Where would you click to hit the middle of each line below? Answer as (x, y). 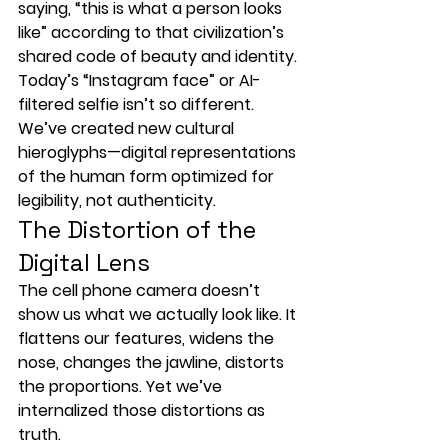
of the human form (92, 176)
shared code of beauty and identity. (157, 56)
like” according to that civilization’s (153, 32)
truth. (39, 434)
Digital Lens (84, 262)
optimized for (222, 176)
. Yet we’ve (182, 386)
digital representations (210, 152)
